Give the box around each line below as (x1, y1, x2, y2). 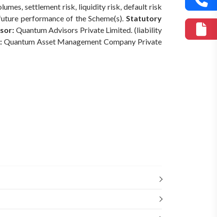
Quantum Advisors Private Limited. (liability (14, 25, 162, 34)
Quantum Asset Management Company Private (2, 36, 162, 46)
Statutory (126, 13, 162, 23)
